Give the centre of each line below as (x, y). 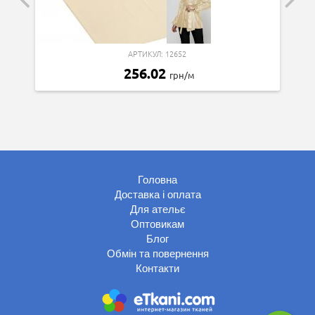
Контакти (157, 268)
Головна (157, 179)
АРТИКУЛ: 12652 (157, 53)
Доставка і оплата (157, 194)
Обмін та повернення (157, 253)
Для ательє (157, 208)
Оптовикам (157, 223)
